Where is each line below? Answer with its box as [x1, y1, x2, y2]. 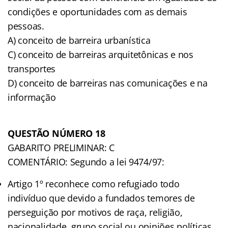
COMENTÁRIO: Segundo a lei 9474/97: [8, 155, 164, 168]
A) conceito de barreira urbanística [8, 34, 151, 46]
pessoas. [8, 19, 44, 32]
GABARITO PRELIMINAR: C [8, 141, 115, 154]
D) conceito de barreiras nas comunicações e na [8, 76, 208, 89]
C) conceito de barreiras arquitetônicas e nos [8, 48, 193, 61]
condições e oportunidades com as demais [8, 5, 187, 18]
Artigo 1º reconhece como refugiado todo [8, 177, 180, 190]
